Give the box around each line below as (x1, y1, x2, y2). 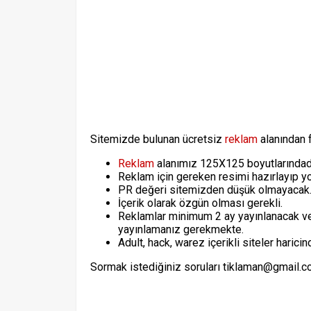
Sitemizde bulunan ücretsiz (90, 133, 225, 146)
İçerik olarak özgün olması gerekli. (118, 196, 283, 210)
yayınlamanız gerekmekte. (118, 223, 244, 236)
